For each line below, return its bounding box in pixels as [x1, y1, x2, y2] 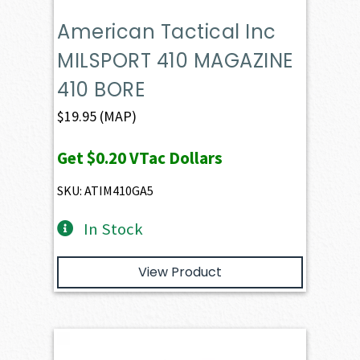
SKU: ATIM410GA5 [57, 182, 154, 198]
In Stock [83, 218, 143, 239]
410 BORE [57, 76, 145, 103]
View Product [138, 262, 222, 281]
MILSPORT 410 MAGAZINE [57, 47, 293, 74]
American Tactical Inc [57, 18, 276, 45]
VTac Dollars [126, 146, 223, 169]
